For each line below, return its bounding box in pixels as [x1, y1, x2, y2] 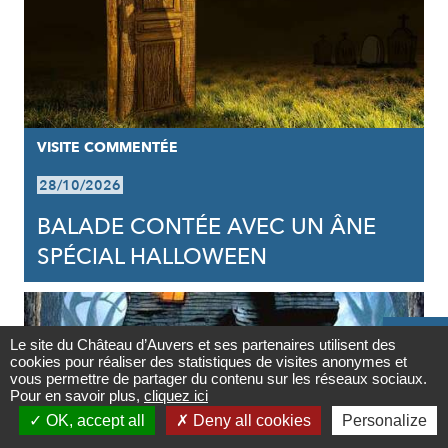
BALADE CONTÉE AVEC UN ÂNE [36, 212, 376, 242]
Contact [394, 358, 437, 374]
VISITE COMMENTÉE [36, 138, 178, 157]
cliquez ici [144, 387, 208, 404]
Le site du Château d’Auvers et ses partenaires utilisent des [10, 336, 396, 353]
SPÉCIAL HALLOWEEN [36, 242, 267, 272]
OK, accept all [41, 412, 145, 429]
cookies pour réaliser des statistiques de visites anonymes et [10, 353, 407, 370]
